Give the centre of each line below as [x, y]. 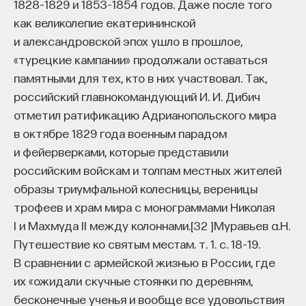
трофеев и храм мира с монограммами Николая [144, 206]
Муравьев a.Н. [252, 225]
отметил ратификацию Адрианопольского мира [145, 114]
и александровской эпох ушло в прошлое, [128, 40]
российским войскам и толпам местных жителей [148, 169]
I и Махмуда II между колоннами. [102, 225]
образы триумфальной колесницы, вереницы [136, 188]
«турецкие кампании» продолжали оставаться [140, 59]
